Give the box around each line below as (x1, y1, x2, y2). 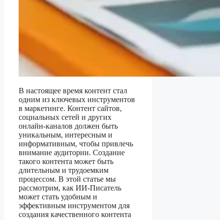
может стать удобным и (19, 192, 97, 201)
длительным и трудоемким (19, 166, 109, 175)
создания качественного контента (19, 210, 131, 219)
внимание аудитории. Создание (19, 148, 125, 157)
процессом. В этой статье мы (19, 175, 116, 184)
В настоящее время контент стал (19, 86, 127, 95)
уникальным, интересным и (19, 131, 112, 139)
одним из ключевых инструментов (19, 95, 135, 104)
